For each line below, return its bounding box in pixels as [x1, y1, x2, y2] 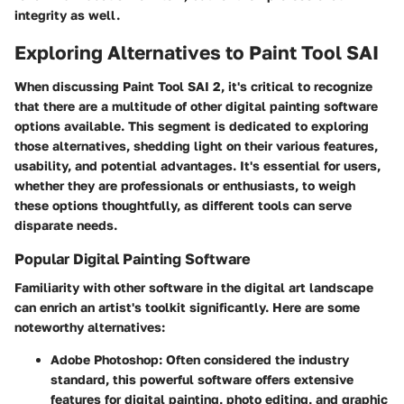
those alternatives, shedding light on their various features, [14, 138, 378, 154]
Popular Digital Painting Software [14, 250, 251, 269]
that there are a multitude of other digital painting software [14, 98, 378, 115]
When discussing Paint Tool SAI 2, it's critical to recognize [14, 78, 372, 95]
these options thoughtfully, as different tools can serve [14, 197, 352, 214]
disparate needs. [14, 217, 117, 234]
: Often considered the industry [159, 352, 349, 368]
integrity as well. [14, 6, 120, 23]
